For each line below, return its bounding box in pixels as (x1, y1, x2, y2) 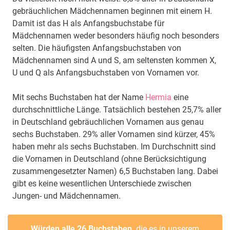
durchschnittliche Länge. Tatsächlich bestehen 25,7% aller (12, 105, 221, 115)
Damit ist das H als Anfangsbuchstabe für (12, 18, 164, 29)
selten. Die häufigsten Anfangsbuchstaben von (12, 43, 181, 53)
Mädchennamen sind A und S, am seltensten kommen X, (12, 55, 216, 66)
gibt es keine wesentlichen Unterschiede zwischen (12, 179, 191, 189)
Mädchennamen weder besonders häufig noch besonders (12, 31, 219, 41)
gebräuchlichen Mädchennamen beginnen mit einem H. (12, 6, 212, 16)
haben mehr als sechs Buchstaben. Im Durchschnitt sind (12, 142, 216, 152)
